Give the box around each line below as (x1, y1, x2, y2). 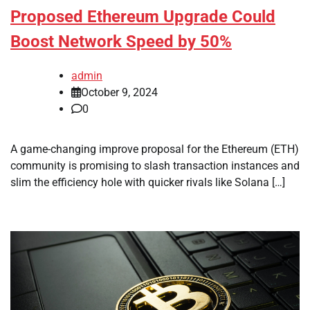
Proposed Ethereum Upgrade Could (10, 6, 275, 26)
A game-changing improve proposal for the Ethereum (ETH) (10, 142, 299, 156)
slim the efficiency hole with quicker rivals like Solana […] (10, 175, 285, 189)
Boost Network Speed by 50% (10, 31, 232, 51)
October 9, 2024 (81, 85, 158, 99)
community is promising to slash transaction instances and (10, 158, 300, 172)
